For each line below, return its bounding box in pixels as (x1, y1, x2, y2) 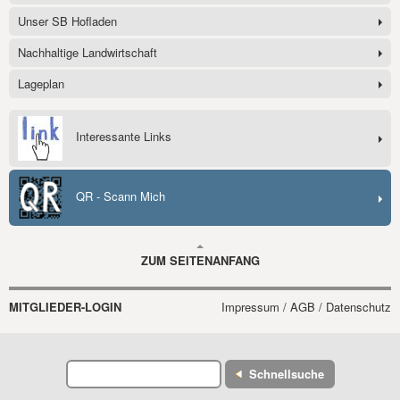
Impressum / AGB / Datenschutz (221, 298, 391, 316)
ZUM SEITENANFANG (140, 252, 260, 270)
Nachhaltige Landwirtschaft (18, 44, 157, 62)
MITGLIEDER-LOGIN (9, 298, 121, 316)
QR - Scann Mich (76, 187, 165, 204)
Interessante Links (76, 128, 171, 146)
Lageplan (18, 75, 64, 93)
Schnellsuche (248, 365, 324, 383)
